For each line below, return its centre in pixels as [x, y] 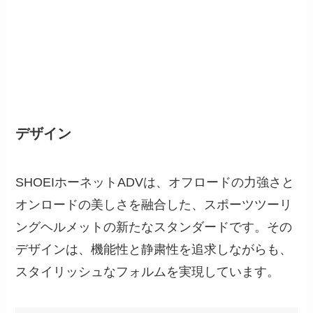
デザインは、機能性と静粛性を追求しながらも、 [154, 249]
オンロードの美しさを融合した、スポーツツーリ [154, 204]
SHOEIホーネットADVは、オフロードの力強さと [155, 182]
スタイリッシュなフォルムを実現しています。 [148, 271]
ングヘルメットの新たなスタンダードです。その [154, 227]
